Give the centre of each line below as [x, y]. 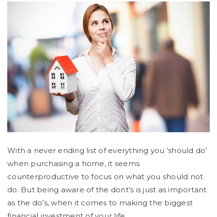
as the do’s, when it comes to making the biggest [100, 202]
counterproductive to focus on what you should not [105, 176]
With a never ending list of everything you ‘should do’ [107, 150]
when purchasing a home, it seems [73, 163]
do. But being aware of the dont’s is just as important [107, 189]
